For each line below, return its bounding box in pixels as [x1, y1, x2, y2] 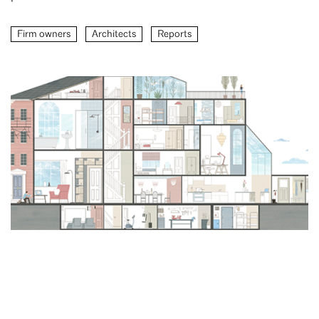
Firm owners [17, 29, 70, 40]
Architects [92, 29, 136, 40]
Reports [157, 29, 192, 40]
